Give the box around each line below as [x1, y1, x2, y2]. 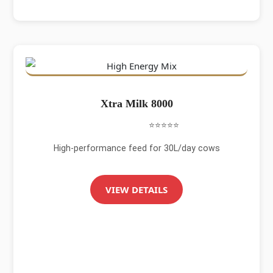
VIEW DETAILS [105, 183, 168, 196]
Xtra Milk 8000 [100, 97, 173, 110]
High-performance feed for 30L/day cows [53, 143, 220, 153]
